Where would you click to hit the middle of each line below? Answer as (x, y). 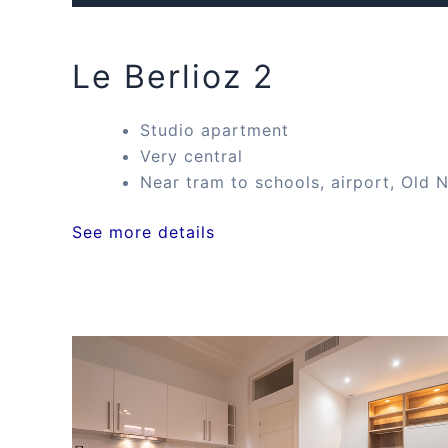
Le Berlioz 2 (173, 77)
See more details (143, 232)
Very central (191, 156)
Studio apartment (214, 130)
